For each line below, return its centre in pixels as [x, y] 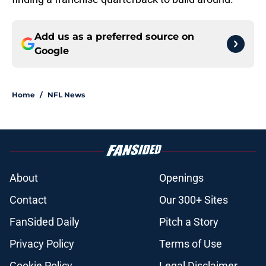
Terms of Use [191, 244]
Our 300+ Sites [194, 200]
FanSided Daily [45, 222]
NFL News [66, 95]
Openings [181, 178]
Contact [28, 200]
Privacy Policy [42, 244]
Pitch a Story [189, 222]
